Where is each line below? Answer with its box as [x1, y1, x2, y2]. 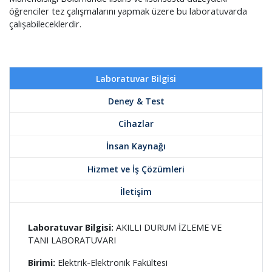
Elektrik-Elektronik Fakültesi [55, 256, 168, 268]
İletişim [120, 185, 152, 197]
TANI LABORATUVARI [28, 234, 116, 246]
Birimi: [28, 256, 55, 268]
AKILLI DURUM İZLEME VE [114, 222, 222, 234]
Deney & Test [107, 95, 165, 107]
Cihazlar [118, 118, 154, 130]
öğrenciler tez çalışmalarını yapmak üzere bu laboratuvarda [9, 5, 247, 18]
